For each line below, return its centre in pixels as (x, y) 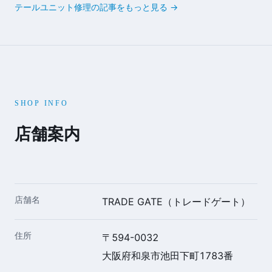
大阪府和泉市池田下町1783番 (168, 255)
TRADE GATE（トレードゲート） (176, 201)
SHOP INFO (42, 104)
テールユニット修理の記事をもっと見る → (96, 7)
